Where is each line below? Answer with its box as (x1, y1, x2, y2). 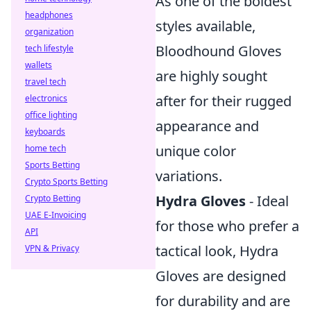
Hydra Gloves (155, 192, 246, 210)
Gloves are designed (155, 267, 286, 285)
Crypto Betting (25, 192, 81, 204)
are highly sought (155, 67, 267, 85)
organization (25, 26, 74, 37)
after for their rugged (155, 92, 292, 110)
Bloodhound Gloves (155, 42, 282, 60)
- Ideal (246, 192, 289, 210)
